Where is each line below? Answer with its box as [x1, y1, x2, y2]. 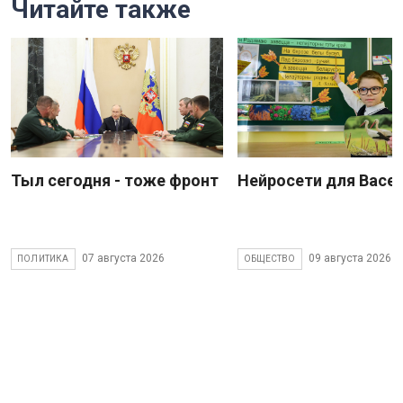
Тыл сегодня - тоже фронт [11, 170, 219, 190]
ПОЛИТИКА [17, 253, 69, 264]
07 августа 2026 [81, 252, 165, 265]
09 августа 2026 [308, 252, 391, 265]
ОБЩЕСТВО [244, 253, 296, 264]
